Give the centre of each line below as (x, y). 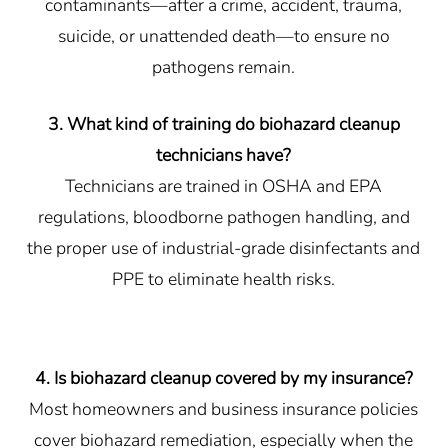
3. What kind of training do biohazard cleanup (223, 124)
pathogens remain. (224, 67)
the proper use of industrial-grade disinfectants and (224, 248)
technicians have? (224, 155)
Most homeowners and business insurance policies (224, 409)
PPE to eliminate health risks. (224, 279)
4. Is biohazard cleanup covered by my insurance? (223, 378)
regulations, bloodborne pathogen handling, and (223, 217)
